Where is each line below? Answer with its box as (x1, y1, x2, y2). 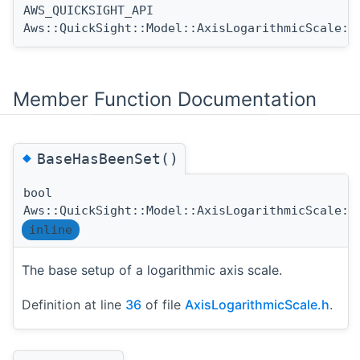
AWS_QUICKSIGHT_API (23, 2, 153, 18)
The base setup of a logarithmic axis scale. (22, 261, 282, 278)
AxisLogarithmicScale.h (185, 296, 329, 313)
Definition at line (22, 296, 125, 313)
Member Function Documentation (13, 87, 317, 111)
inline (29, 222, 72, 237)
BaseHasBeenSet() (37, 149, 178, 167)
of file (141, 296, 185, 313)
